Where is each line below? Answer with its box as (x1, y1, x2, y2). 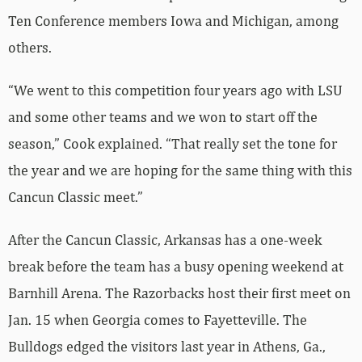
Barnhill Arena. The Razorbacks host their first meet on (8, 236, 351, 254)
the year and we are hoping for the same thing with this (8, 113, 352, 131)
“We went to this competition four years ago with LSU (8, 33, 343, 51)
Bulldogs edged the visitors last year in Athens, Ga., (8, 289, 326, 307)
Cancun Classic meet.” (8, 140, 143, 158)
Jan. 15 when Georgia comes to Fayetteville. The (8, 263, 307, 280)
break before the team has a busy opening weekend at (8, 209, 343, 227)
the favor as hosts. (8, 343, 121, 360)
